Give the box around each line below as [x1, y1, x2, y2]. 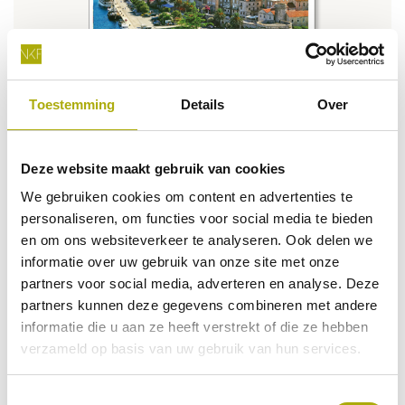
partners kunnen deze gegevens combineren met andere [21, 297, 378, 313]
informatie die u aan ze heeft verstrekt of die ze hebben [21, 319, 368, 334]
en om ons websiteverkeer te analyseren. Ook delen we [21, 232, 372, 248]
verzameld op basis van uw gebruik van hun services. [21, 341, 362, 356]
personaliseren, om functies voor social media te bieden [21, 211, 373, 226]
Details [180, 96, 225, 112]
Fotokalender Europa [128, 208, 277, 228]
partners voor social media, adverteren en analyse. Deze [21, 276, 380, 291]
